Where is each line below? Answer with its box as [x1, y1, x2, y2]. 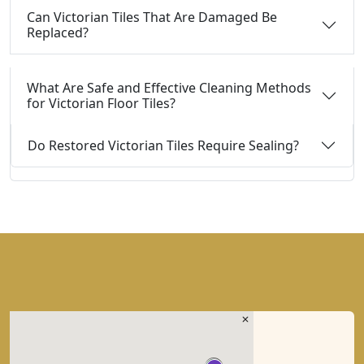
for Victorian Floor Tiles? [27, 94, 175, 112]
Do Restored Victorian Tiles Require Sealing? [28, 136, 299, 154]
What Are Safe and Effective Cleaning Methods [27, 79, 311, 97]
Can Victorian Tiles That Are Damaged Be [27, 8, 277, 26]
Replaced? [27, 24, 89, 41]
